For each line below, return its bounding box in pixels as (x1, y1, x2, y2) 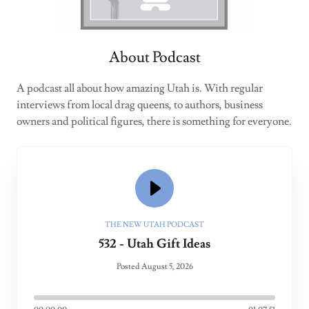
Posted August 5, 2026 (116, 261, 193, 272)
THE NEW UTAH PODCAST (105, 219, 204, 230)
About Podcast (108, 48, 201, 68)
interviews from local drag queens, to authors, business (17, 98, 263, 112)
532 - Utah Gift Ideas (99, 236, 210, 252)
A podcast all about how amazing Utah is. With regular (17, 81, 263, 95)
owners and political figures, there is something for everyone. (17, 114, 292, 128)
